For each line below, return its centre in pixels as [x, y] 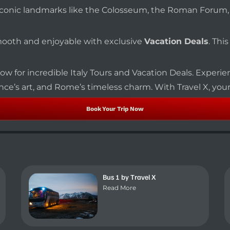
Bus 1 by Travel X [130, 177]
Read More [120, 188]
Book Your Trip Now [115, 109]
